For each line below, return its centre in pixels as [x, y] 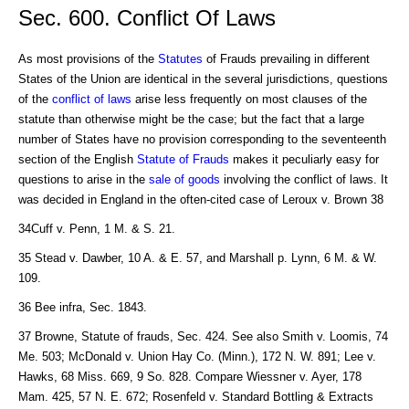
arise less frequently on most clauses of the [249, 99]
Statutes [180, 58]
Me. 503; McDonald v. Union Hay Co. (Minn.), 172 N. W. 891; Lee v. [197, 356]
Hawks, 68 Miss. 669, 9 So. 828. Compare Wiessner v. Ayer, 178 [190, 376]
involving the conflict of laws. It [304, 179]
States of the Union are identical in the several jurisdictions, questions [203, 79]
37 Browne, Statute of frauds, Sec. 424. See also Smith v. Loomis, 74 [203, 336]
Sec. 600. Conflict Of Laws [147, 18]
